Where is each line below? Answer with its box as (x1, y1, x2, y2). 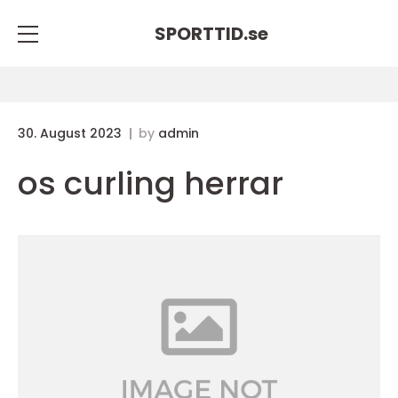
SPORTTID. (155, 20, 248, 46)
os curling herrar (18, 161, 283, 206)
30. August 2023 (18, 124, 125, 142)
